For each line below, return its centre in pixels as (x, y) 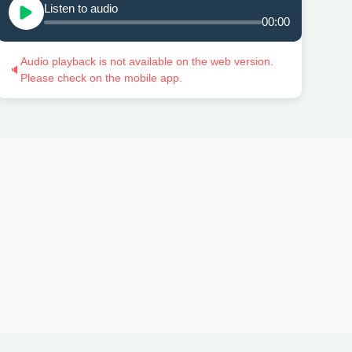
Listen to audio (81, 9)
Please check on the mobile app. (101, 78)
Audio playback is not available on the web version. (147, 62)
